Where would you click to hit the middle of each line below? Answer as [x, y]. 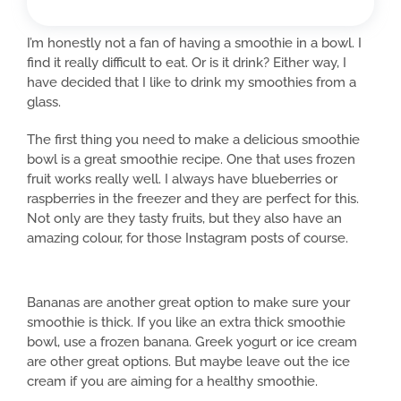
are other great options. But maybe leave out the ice [188, 362]
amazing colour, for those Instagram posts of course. [188, 238]
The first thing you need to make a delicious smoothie [193, 140]
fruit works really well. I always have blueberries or [182, 179]
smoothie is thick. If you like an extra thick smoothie [186, 322]
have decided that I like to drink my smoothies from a [192, 82]
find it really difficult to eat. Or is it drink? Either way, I [187, 63]
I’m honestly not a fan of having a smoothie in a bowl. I [194, 43]
